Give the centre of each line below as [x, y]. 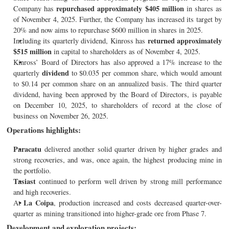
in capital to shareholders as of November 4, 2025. [126, 51]
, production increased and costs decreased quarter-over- [138, 202]
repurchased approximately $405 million [121, 8]
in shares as [204, 8]
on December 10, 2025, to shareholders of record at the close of [118, 105]
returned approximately [185, 40]
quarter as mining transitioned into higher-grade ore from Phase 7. [110, 213]
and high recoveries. [42, 192]
